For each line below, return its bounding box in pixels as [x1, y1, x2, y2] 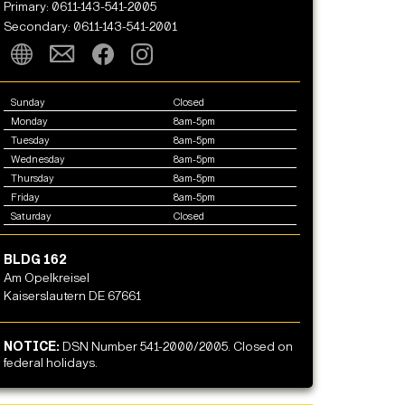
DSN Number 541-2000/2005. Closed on [62, 339, 293, 355]
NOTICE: [4, 339, 62, 355]
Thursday [11, 172, 54, 184]
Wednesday [11, 153, 65, 165]
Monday [11, 115, 48, 127]
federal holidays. [4, 355, 98, 372]
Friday [11, 191, 40, 203]
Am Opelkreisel [4, 270, 89, 287]
